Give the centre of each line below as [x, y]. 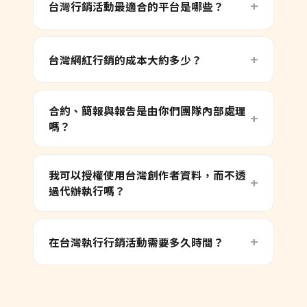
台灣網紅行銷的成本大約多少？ [125, 59]
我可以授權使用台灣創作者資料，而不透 [147, 175]
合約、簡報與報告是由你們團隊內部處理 [147, 111]
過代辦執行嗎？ [87, 191]
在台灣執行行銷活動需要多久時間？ [136, 242]
